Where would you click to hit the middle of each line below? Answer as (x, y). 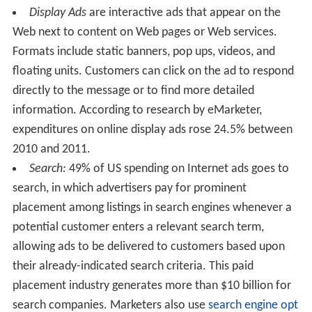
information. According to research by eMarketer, (137, 110)
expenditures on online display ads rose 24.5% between (152, 130)
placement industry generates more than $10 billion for (151, 286)
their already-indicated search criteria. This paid (133, 266)
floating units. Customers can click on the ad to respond (153, 71)
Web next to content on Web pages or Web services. (145, 32)
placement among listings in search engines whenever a (152, 208)
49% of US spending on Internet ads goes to (177, 169)
